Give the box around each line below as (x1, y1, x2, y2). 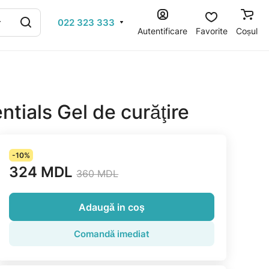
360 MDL (76, 168, 119, 180)
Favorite (196, 25, 228, 36)
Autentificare (138, 25, 187, 36)
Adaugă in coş (79, 201, 145, 213)
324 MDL (9, 163, 73, 181)
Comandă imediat (74, 228, 150, 240)
